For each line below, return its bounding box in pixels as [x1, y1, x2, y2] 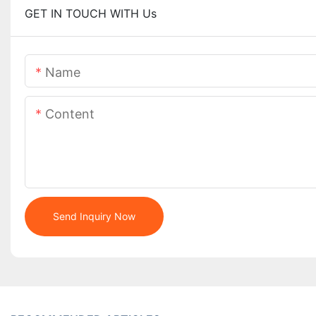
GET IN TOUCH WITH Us [25, 6, 157, 21]
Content [45, 107, 95, 122]
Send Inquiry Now [53, 210, 135, 223]
